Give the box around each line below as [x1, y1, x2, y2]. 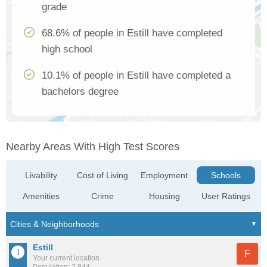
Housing [148, 191, 180, 201]
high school [42, 44, 92, 55]
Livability [25, 170, 58, 181]
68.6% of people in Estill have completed [42, 27, 222, 39]
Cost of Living [77, 170, 129, 181]
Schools [210, 170, 241, 181]
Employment [141, 170, 188, 181]
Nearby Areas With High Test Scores [6, 141, 179, 153]
